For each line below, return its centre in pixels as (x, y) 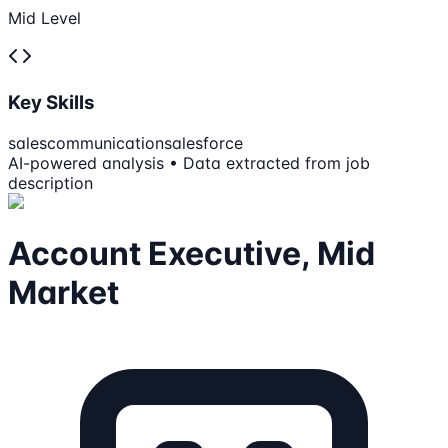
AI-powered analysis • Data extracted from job (189, 162)
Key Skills (51, 102)
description (50, 182)
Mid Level (44, 18)
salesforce (203, 142)
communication (105, 142)
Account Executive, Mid (191, 253)
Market (63, 292)
